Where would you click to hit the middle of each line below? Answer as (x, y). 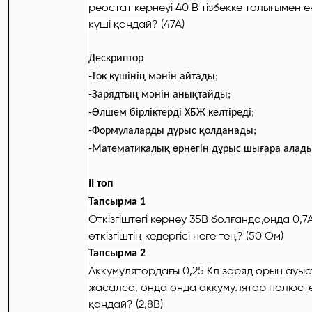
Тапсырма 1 (117, 202)
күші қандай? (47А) (136, 24)
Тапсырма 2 (117, 254)
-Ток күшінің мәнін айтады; (153, 77)
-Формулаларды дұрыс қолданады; (172, 131)
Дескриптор (116, 59)
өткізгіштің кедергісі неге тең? (166, 236)
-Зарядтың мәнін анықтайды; (159, 95)
